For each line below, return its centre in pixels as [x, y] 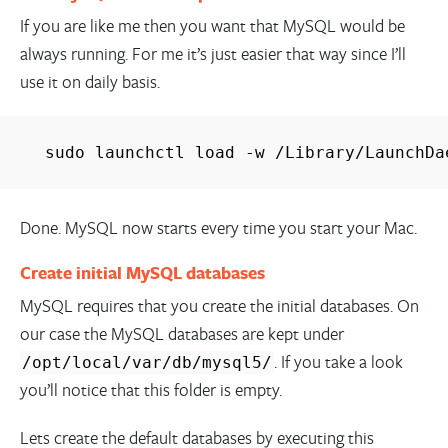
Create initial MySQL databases [142, 272]
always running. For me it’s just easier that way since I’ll [212, 54]
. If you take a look [338, 361]
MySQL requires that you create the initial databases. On [219, 305]
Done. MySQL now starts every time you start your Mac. [218, 227]
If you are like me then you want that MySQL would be [212, 26]
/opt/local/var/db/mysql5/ [146, 362]
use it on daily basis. [89, 82]
